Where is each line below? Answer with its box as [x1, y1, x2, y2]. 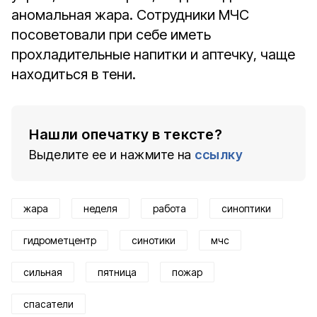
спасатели [23, 298, 74, 310]
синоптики [221, 202, 271, 214]
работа [153, 202, 186, 214]
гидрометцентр [23, 234, 96, 246]
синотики [132, 234, 175, 246]
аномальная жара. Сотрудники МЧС [11, 6, 249, 23]
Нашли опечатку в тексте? [29, 126, 222, 143]
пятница [98, 266, 137, 278]
